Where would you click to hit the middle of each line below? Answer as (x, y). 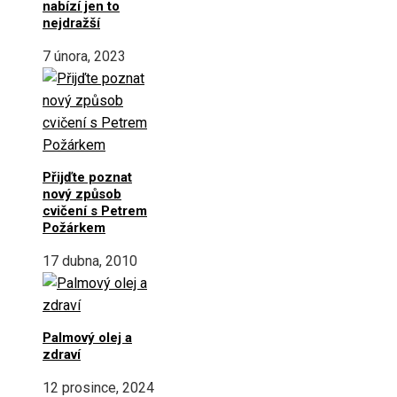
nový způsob (82, 194)
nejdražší (71, 23)
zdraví (62, 354)
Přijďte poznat (87, 177)
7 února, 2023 (84, 56)
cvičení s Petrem (95, 210)
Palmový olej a (87, 337)
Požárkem (74, 227)
